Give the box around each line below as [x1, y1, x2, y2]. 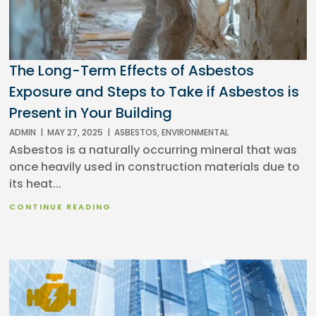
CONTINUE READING [9, 201, 112, 213]
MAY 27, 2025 [47, 126, 104, 139]
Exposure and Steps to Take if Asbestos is [9, 82, 300, 102]
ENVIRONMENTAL [162, 126, 229, 139]
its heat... [9, 176, 62, 193]
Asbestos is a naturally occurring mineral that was [9, 142, 298, 159]
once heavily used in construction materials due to [9, 159, 300, 176]
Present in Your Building [9, 103, 173, 123]
